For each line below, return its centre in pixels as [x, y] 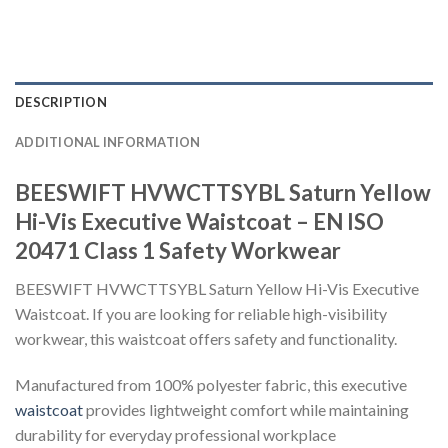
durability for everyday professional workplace [175, 435]
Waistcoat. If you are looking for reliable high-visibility [201, 314]
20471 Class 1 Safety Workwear [178, 251]
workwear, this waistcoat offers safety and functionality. [206, 339]
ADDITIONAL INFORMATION [108, 142]
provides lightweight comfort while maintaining [246, 410]
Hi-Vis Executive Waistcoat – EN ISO [199, 222]
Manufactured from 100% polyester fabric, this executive [211, 385]
